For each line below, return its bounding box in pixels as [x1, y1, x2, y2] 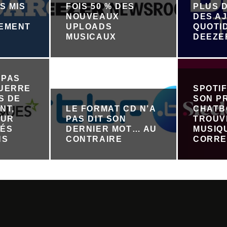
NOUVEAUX [66, 12, 120, 21]
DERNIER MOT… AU [66, 124, 158, 133]
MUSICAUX [66, 32, 117, 42]
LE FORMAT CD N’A [66, 104, 156, 113]
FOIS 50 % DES [66, 2, 135, 11]
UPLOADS [66, 22, 112, 31]
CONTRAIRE [66, 134, 123, 143]
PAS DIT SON [66, 114, 127, 123]
